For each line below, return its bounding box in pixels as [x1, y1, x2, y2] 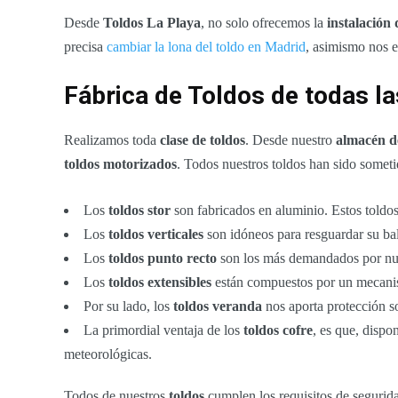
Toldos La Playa [103, 15, 201, 31]
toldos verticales [108, 227, 203, 243]
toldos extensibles [108, 275, 211, 291]
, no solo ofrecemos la [201, 15, 327, 31]
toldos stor [108, 203, 171, 219]
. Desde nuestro [245, 132, 336, 148]
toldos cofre [243, 322, 313, 338]
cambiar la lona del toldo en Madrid [107, 39, 306, 55]
